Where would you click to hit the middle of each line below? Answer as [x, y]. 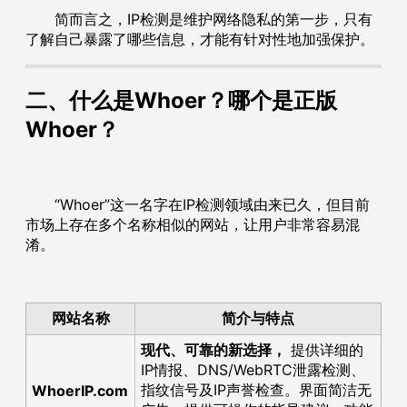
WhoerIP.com [80, 390]
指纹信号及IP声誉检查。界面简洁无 [257, 389]
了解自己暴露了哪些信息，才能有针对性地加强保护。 [200, 39]
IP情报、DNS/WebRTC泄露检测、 [253, 369]
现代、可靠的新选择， [214, 349]
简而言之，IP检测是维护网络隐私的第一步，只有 [199, 19]
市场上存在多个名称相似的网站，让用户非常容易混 [193, 224]
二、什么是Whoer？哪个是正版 [181, 100]
